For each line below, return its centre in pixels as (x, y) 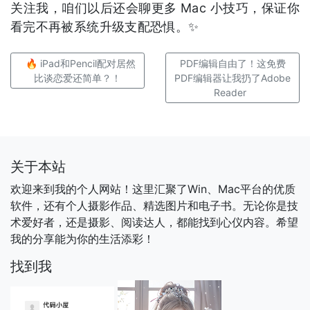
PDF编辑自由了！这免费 (232, 64)
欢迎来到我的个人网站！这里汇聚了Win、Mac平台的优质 (153, 189)
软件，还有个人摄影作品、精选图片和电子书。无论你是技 (154, 206)
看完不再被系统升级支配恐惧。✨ (105, 27)
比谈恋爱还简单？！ (77, 78)
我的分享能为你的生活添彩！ (82, 239)
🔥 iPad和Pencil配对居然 (80, 64)
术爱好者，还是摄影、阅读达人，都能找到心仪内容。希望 (154, 222)
